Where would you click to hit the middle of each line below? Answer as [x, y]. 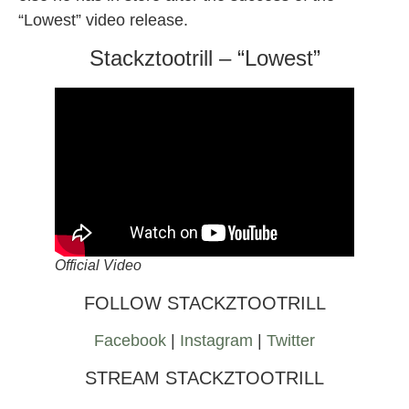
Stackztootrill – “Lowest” [204, 58]
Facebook [132, 341]
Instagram [219, 341]
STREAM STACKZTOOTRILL [204, 378]
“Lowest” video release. [103, 20]
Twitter [291, 341]
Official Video [98, 266]
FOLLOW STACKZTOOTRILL [204, 304]
